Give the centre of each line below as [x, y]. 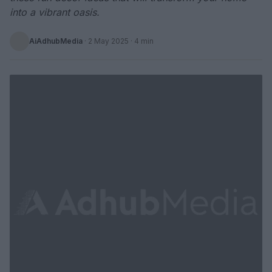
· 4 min [141, 41]
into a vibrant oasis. [55, 12]
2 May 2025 [108, 41]
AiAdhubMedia [56, 41]
